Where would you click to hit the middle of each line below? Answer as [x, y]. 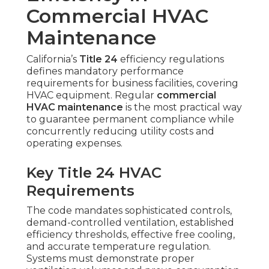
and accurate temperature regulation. [119, 247]
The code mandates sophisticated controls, [129, 211]
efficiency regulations [171, 59]
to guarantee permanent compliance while [130, 119]
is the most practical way [183, 107]
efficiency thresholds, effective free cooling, [131, 235]
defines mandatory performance [105, 71]
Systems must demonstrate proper [110, 259]
